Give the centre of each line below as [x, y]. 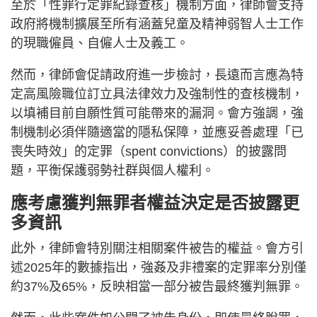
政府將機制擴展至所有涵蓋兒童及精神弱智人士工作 [157, 24]
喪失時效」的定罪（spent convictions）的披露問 [149, 151]
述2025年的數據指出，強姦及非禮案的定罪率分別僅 [158, 267]
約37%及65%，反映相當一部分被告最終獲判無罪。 [157, 286]
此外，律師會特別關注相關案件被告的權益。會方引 [157, 248]
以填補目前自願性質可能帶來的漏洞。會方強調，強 [157, 113]
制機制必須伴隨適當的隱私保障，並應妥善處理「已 [157, 132]
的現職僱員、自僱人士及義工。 [100, 43]
